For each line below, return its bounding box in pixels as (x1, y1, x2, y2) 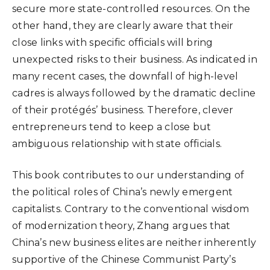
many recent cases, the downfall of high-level (12, 71, 239, 82)
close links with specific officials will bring (12, 37, 213, 48)
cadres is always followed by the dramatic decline (12, 87, 256, 99)
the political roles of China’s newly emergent (12, 186, 233, 198)
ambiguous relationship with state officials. (12, 138, 222, 149)
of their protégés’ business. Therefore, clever (12, 104, 234, 116)
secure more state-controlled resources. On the (12, 3, 251, 14)
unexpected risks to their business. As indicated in (12, 54, 257, 65)
